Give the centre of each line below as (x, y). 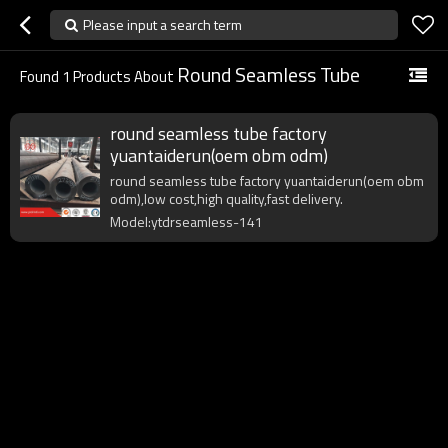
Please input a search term (162, 24)
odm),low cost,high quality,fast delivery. (226, 198)
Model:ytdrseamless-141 (186, 221)
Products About (123, 76)
